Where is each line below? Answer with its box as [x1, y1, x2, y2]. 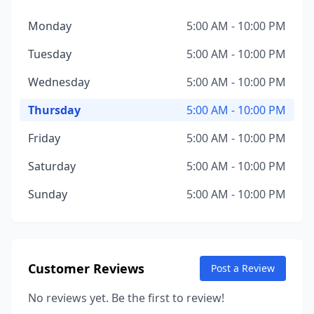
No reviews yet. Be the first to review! [28, 290, 224, 306]
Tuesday [28, 46, 71, 62]
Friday [28, 130, 60, 146]
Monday [28, 18, 71, 34]
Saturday [28, 158, 76, 174]
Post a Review [211, 261, 275, 275]
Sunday [28, 186, 67, 202]
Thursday [28, 102, 81, 118]
